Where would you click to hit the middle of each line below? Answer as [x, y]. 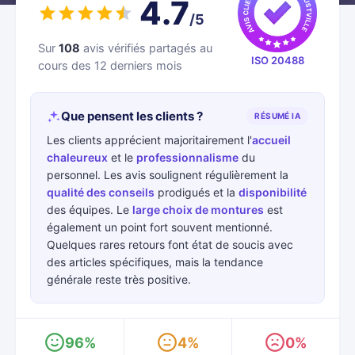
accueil [271, 140]
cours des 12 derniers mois [110, 66]
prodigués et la [197, 192]
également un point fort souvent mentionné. [160, 227]
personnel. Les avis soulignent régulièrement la [168, 175]
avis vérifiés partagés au [146, 48]
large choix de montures [198, 210]
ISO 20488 [277, 60]
